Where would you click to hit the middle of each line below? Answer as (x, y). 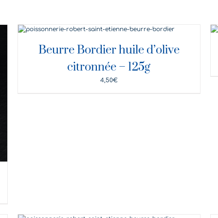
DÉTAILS (96, 31)
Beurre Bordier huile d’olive (109, 50)
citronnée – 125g (109, 67)
